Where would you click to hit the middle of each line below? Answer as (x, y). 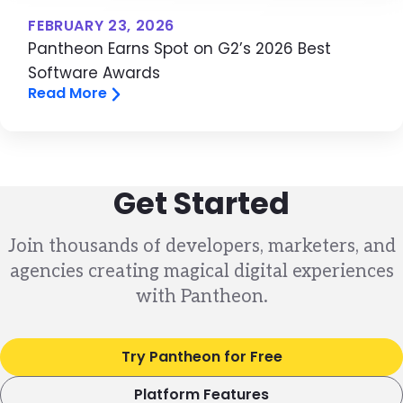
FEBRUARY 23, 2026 (102, 26)
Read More (68, 94)
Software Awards (94, 73)
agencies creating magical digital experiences (201, 271)
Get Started (201, 203)
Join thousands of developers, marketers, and (201, 246)
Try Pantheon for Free (201, 357)
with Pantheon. (201, 296)
